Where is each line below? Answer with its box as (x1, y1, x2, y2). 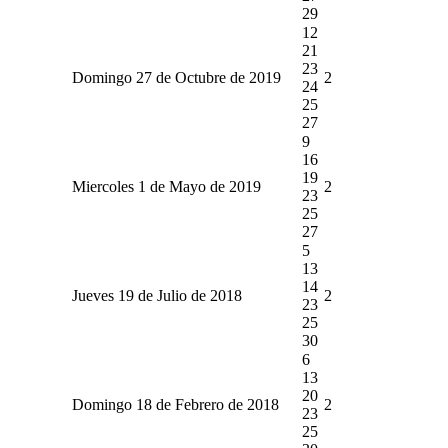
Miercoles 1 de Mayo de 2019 (71, 177, 261, 195)
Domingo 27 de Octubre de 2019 (71, 68, 281, 86)
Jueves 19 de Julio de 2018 (71, 286, 242, 304)
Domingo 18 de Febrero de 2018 (71, 395, 279, 413)
